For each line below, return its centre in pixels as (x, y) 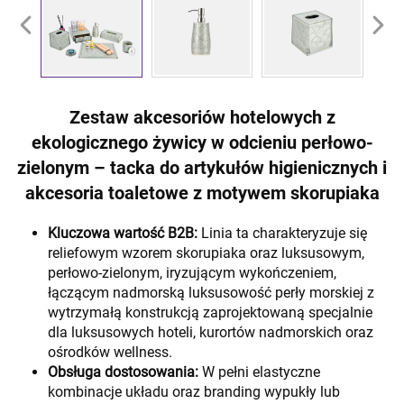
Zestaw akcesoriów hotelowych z (202, 117)
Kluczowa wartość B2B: (124, 233)
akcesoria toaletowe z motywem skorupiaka (202, 193)
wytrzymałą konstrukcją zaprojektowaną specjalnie (210, 312)
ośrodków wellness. (110, 352)
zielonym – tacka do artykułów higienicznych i (202, 167)
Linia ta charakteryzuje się (284, 233)
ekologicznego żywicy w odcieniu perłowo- (202, 142)
